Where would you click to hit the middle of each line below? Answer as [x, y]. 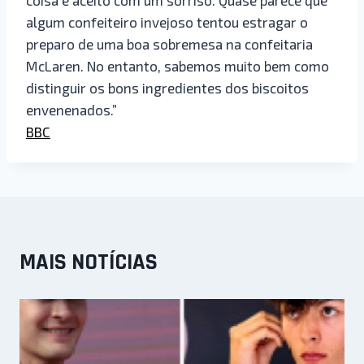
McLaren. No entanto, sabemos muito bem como [178, 65]
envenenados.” [71, 109]
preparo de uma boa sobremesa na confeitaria [169, 43]
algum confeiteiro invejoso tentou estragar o [167, 22]
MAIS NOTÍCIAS [89, 262]
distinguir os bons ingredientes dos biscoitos [167, 87]
